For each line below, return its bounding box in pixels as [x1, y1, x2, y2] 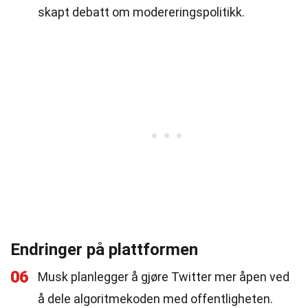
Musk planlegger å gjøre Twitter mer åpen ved [38, 269, 289, 284]
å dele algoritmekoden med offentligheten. [38, 291, 273, 306]
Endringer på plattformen [10, 240, 198, 259]
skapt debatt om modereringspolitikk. [38, 5, 245, 19]
